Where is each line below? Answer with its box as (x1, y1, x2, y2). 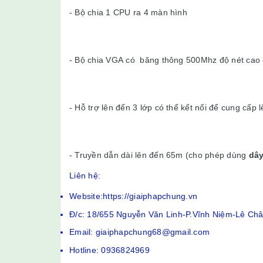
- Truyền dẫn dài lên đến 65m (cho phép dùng (69, 150, 249, 160)
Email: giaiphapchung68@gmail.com (69, 227, 210, 237)
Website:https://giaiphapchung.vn (69, 191, 197, 201)
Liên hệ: (69, 171, 100, 180)
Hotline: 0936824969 (69, 245, 150, 255)
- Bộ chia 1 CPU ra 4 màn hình (69, 8, 187, 17)
